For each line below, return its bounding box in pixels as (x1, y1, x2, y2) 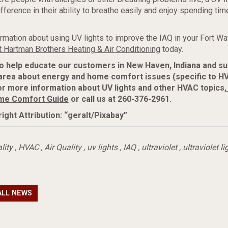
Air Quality (44, 142, 81, 152)
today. (160, 44, 183, 54)
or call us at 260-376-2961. (68, 94, 172, 104)
